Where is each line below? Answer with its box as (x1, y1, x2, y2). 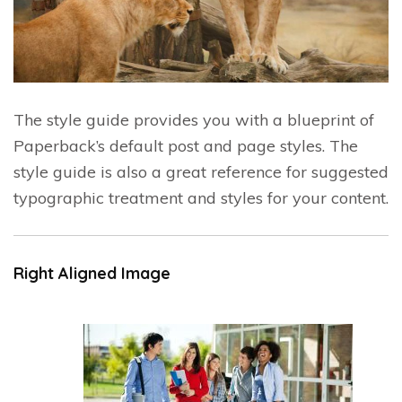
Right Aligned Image (13, 263, 170, 284)
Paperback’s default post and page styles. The (13, 135, 358, 157)
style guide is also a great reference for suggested (13, 162, 389, 183)
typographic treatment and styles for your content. (13, 188, 389, 209)
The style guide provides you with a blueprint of (13, 109, 374, 131)
